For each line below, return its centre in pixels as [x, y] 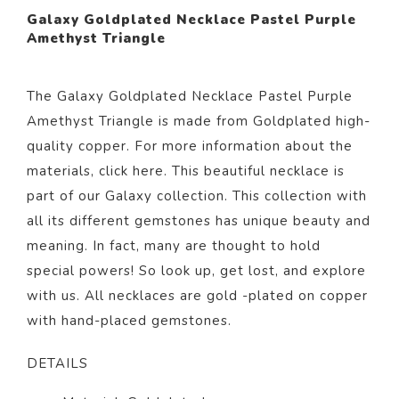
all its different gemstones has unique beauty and [199, 221]
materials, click [77, 171]
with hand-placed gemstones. [131, 321]
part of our [64, 196]
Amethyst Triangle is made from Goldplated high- [199, 122]
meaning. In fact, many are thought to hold [174, 246]
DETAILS [57, 364]
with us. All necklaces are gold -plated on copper [197, 296]
